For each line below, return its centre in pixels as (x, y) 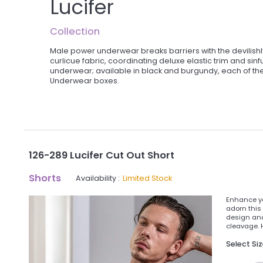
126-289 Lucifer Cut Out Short (102, 155)
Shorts (45, 178)
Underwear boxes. (85, 80)
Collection (75, 32)
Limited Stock (148, 178)
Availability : (98, 178)
